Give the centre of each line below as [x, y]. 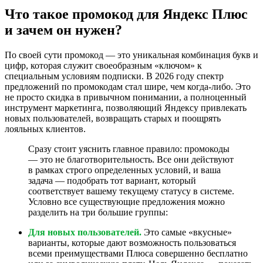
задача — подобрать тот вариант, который [112, 180]
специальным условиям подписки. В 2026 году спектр [114, 76]
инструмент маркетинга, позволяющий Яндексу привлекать [126, 107]
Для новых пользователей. [85, 232]
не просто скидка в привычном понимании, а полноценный [126, 97]
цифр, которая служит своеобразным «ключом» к [103, 65]
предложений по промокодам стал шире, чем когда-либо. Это [128, 86]
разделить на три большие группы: [98, 212]
